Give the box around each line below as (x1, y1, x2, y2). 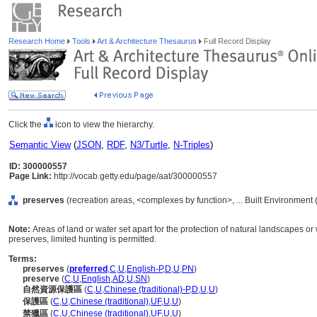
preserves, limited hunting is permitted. (8, 234, 156, 244)
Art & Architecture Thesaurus (96, 37, 199, 45)
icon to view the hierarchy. (53, 120, 154, 129)
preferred (69, 264, 108, 274)
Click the (8, 120, 44, 129)
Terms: (8, 254, 37, 264)
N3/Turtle (130, 139, 168, 150)
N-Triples (173, 139, 210, 150)
